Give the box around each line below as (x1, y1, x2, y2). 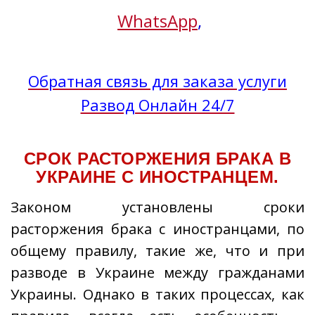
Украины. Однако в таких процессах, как (11, 285, 304, 304)
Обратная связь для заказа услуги (28, 70, 287, 91)
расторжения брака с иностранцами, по (11, 219, 304, 238)
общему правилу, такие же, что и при (11, 241, 304, 260)
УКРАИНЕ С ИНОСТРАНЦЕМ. (36, 167, 279, 186)
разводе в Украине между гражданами (11, 263, 304, 282)
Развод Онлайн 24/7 (80, 94, 235, 115)
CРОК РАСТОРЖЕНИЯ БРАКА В (23, 149, 292, 168)
